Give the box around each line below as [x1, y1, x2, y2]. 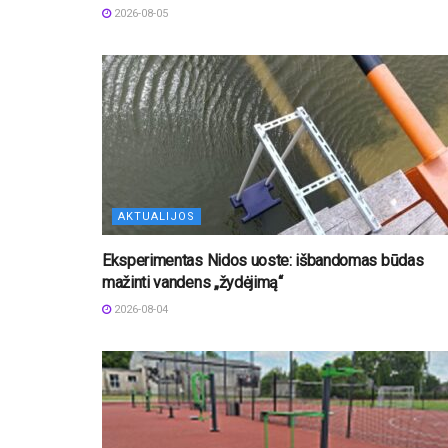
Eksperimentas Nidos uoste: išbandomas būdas [102, 250, 424, 270]
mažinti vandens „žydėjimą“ [102, 272, 283, 292]
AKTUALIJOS [118, 209, 195, 223]
